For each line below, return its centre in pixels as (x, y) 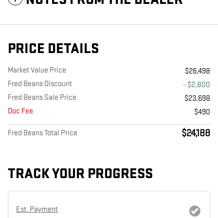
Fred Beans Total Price (43, 133)
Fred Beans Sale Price (42, 97)
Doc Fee (20, 111)
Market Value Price (37, 70)
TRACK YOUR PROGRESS (80, 174)
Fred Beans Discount (40, 84)
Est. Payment (37, 210)
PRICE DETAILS (53, 49)
